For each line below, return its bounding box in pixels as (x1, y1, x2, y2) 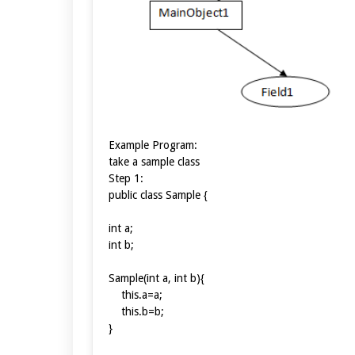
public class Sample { (109, 188, 208, 201)
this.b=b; (109, 304, 164, 318)
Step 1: (109, 171, 143, 185)
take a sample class (109, 155, 200, 168)
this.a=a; (109, 288, 162, 301)
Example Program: (109, 138, 197, 151)
